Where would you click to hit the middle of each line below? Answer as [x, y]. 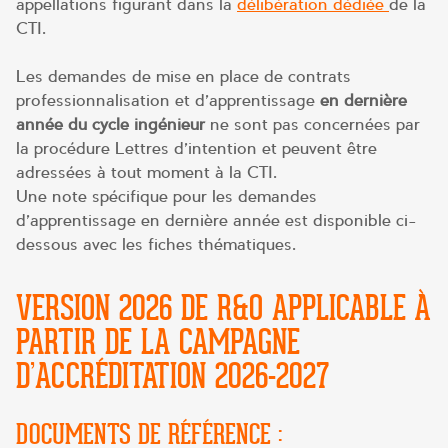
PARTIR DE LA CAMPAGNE [158, 341]
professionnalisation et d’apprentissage [168, 100]
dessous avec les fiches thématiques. [156, 244]
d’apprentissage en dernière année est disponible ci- [216, 220]
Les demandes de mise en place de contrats [183, 76]
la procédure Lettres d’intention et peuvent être [196, 148]
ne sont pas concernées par [312, 124]
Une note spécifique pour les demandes [166, 196]
